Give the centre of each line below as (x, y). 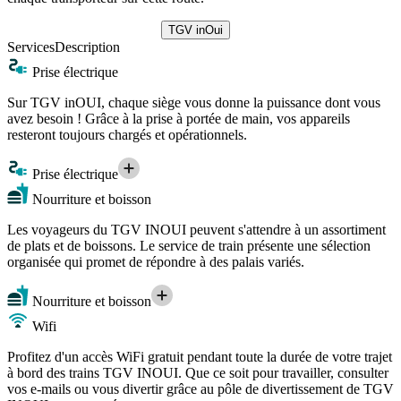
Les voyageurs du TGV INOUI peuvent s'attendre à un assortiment (196, 229)
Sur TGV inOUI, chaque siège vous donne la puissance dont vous (194, 102)
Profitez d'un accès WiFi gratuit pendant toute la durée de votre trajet (200, 356)
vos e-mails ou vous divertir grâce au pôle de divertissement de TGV (200, 388)
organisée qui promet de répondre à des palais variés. (156, 261)
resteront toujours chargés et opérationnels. (127, 134)
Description (87, 47)
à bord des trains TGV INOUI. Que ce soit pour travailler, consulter (198, 372)
